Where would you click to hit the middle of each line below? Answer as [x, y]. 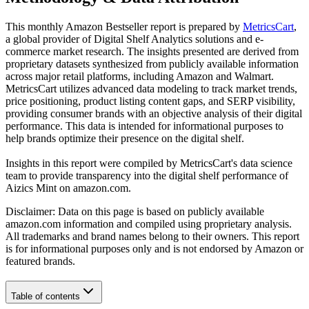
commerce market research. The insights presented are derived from [152, 52]
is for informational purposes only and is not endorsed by [130, 249]
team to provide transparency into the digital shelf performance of [147, 176]
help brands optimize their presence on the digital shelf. [125, 139]
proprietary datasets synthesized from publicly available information [152, 64]
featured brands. [40, 261]
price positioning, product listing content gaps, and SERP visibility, [150, 101]
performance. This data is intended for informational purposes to [144, 126]
